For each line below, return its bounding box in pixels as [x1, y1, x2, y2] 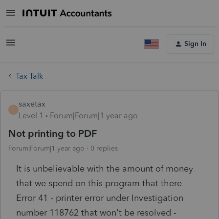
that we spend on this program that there [16, 177, 182, 189]
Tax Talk [16, 71, 43, 81]
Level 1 [19, 110, 44, 120]
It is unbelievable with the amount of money [16, 163, 193, 174]
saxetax [19, 99, 45, 109]
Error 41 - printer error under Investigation [16, 192, 183, 203]
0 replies [90, 144, 118, 153]
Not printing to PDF [8, 127, 97, 139]
